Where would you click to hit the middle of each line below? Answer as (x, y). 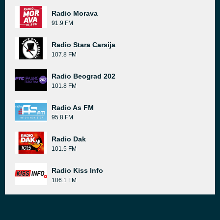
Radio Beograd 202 (83, 76)
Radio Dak (69, 139)
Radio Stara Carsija (83, 45)
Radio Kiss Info (77, 170)
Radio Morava (75, 13)
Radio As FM (73, 108)
